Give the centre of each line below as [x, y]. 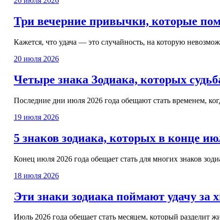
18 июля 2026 [36, 175]
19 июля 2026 [36, 117]
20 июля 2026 [36, 59]
